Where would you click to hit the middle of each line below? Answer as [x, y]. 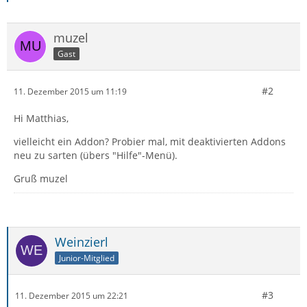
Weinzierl [82, 242]
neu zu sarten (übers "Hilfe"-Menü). [96, 155]
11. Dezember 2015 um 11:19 [70, 91]
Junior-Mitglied [87, 258]
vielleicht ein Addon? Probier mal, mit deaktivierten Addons [150, 142]
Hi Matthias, [41, 118]
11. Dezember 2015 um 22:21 [72, 295]
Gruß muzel [41, 179]
